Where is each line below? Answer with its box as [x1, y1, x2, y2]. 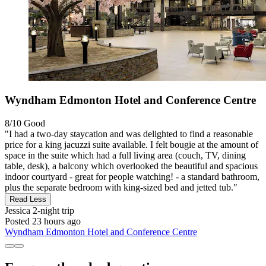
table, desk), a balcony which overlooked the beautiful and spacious [5, 161, 258, 172]
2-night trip [30, 205, 74, 216]
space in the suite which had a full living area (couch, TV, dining [5, 150, 246, 161]
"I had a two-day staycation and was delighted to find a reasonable [5, 129, 253, 140]
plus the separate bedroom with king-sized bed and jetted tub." [5, 182, 237, 193]
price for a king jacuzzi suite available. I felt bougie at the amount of [5, 140, 258, 150]
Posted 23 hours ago [5, 216, 81, 227]
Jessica [5, 205, 30, 216]
